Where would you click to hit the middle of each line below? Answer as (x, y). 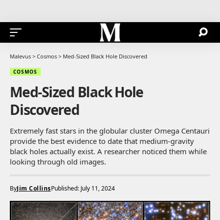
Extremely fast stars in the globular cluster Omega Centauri (110, 130)
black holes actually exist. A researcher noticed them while (108, 151)
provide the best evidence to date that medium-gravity (102, 141)
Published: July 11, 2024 (83, 188)
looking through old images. (58, 161)
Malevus (20, 56)
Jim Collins (34, 188)
